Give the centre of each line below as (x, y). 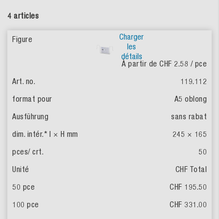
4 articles (23, 16)
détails (131, 56)
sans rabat (189, 117)
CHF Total (191, 169)
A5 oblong (190, 99)
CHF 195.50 (188, 187)
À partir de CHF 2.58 (156, 64)
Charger (131, 37)
